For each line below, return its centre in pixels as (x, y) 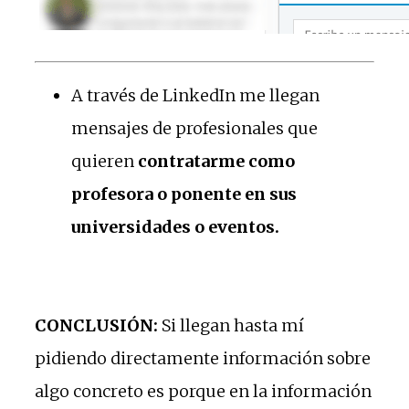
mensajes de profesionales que (194, 128)
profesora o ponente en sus (184, 194)
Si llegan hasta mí (231, 325)
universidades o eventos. (175, 226)
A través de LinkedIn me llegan (195, 95)
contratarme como (216, 161)
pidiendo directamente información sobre (203, 358)
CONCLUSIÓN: (96, 325)
